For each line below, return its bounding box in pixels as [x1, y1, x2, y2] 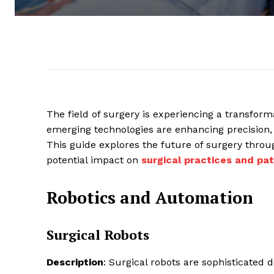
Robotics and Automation [46, 187, 253, 209]
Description [46, 256, 103, 268]
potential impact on [46, 154, 141, 166]
